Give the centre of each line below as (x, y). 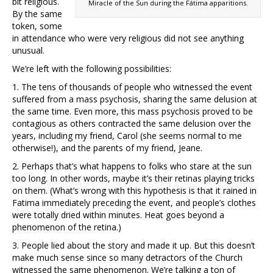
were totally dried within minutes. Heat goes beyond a (118, 215)
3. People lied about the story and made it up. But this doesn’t (134, 246)
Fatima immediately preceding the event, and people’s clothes (134, 203)
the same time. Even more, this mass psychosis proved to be (133, 112)
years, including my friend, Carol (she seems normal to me (127, 136)
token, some (37, 26)
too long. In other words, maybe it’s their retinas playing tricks (133, 179)
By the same (37, 14)
